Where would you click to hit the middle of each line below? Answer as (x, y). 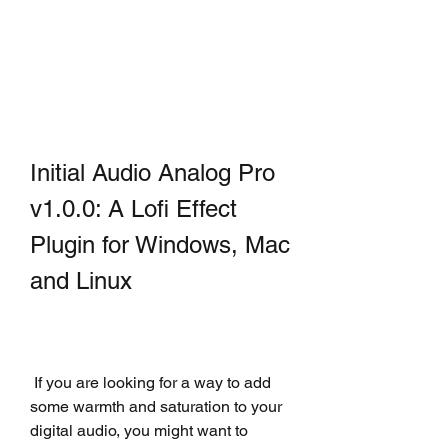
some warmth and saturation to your (156, 406)
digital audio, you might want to (139, 430)
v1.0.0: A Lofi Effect (133, 208)
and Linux (81, 280)
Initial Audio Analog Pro (152, 172)
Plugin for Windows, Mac (160, 244)
